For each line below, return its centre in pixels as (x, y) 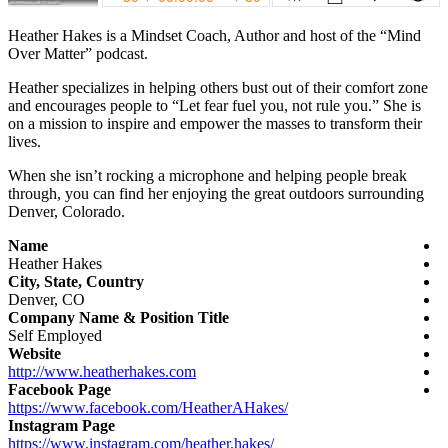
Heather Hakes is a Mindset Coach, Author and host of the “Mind (214, 35)
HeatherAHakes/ (235, 407)
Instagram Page (61, 425)
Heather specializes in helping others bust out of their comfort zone (218, 87)
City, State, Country (76, 281)
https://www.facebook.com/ (95, 407)
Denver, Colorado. (66, 211)
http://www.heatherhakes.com (102, 371)
